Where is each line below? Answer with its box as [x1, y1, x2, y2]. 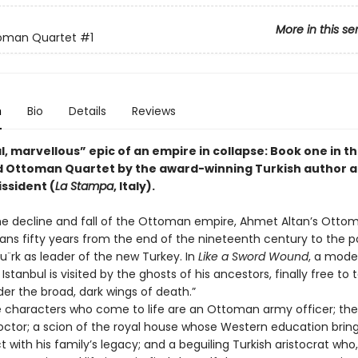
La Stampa [54, 178, 113, 194]
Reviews [131, 103, 176, 119]
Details [68, 103, 106, 119]
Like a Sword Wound [197, 249, 308, 265]
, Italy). [113, 178, 155, 194]
